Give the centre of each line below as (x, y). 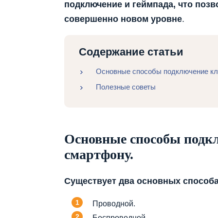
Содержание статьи (131, 52)
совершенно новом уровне (123, 19)
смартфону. (99, 154)
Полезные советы (126, 87)
